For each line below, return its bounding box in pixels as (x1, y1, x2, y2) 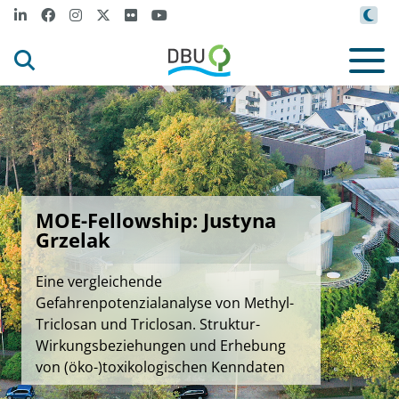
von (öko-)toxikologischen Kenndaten (36, 357, 285, 377)
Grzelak (36, 226, 110, 253)
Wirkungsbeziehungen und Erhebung (36, 336, 286, 355)
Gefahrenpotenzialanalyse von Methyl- (36, 293, 294, 313)
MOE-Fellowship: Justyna (36, 207, 276, 233)
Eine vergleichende (36, 272, 162, 291)
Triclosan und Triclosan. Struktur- (36, 314, 260, 334)
